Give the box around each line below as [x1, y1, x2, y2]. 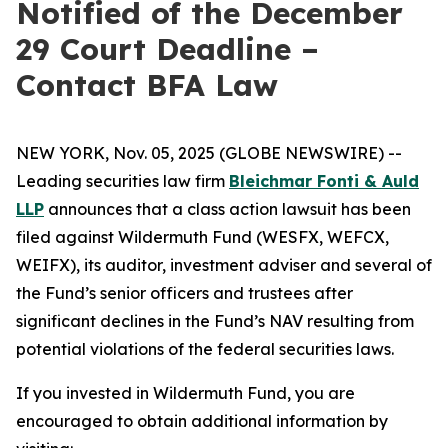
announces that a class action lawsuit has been [44, 199, 411, 219]
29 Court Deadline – [16, 30, 319, 68]
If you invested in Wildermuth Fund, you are [16, 383, 355, 403]
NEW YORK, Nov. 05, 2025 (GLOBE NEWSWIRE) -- [16, 143, 402, 163]
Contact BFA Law [16, 66, 278, 104]
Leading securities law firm [16, 171, 229, 191]
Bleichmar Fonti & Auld [229, 171, 419, 191]
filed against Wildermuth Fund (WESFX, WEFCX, [16, 227, 389, 247]
